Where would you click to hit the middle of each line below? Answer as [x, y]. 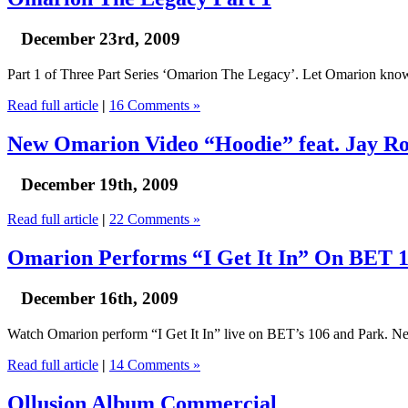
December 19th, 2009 [100, 184]
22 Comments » [155, 219]
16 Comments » [155, 105]
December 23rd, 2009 [101, 39]
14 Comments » [155, 365]
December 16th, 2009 [100, 299]
